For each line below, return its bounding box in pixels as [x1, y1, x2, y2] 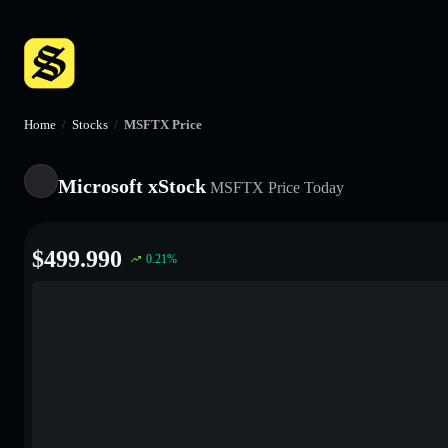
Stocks [72, 117, 108, 132]
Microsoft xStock [58, 174, 206, 197]
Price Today [264, 178, 344, 196]
